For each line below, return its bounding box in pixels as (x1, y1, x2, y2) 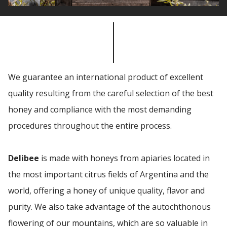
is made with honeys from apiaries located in (39, 152, 210, 164)
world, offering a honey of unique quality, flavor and (8, 184, 205, 196)
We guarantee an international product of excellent (8, 71, 203, 83)
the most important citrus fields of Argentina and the (8, 168, 209, 180)
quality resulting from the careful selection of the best (8, 87, 213, 99)
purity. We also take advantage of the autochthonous (8, 201, 211, 212)
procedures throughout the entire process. (8, 120, 172, 131)
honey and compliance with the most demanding (8, 103, 192, 115)
